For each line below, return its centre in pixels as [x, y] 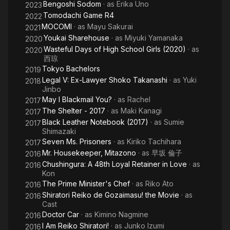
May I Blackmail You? [77, 99]
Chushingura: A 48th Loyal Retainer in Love [114, 164]
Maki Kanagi [141, 111]
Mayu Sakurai [110, 26]
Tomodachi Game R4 [79, 15]
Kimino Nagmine [121, 214]
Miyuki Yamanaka [154, 38]
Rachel [139, 99]
